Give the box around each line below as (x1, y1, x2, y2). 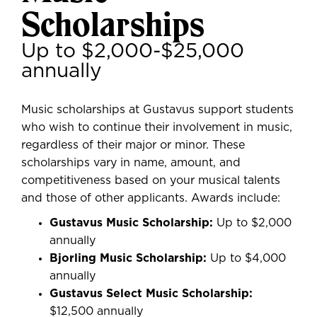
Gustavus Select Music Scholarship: (50, 288, 253, 299)
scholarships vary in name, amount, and (21, 157, 241, 168)
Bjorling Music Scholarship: (50, 253, 210, 264)
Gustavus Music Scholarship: (50, 217, 217, 229)
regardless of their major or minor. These (21, 139, 245, 151)
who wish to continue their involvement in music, (21, 122, 292, 133)
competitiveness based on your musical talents (21, 175, 280, 186)
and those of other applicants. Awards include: (21, 192, 284, 204)
